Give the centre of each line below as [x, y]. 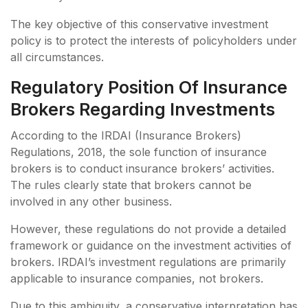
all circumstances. [59, 57]
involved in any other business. [93, 201]
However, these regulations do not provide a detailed [148, 229]
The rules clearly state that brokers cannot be [131, 185]
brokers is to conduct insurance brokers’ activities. [142, 168]
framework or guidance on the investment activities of [151, 245]
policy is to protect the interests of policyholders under [154, 40]
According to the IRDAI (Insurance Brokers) [126, 135]
